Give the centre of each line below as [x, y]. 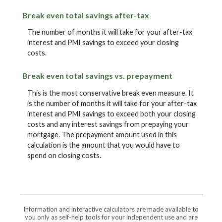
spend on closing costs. [64, 155]
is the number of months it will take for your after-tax [112, 103]
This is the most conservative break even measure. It [111, 93]
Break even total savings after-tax [86, 15]
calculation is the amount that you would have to [104, 145]
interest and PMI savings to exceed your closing [103, 43]
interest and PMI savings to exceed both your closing [111, 113]
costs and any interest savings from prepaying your [108, 124]
